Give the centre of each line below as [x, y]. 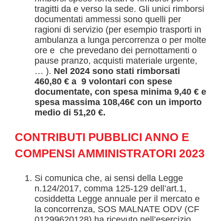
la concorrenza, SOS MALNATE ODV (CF [117, 209]
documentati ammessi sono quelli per [108, 19]
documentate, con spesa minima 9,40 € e [120, 92]
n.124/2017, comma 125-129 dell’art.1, [110, 188]
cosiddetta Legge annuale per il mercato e [117, 199]
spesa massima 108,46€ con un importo [118, 102]
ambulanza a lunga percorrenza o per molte [120, 40]
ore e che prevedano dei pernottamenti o [116, 50]
